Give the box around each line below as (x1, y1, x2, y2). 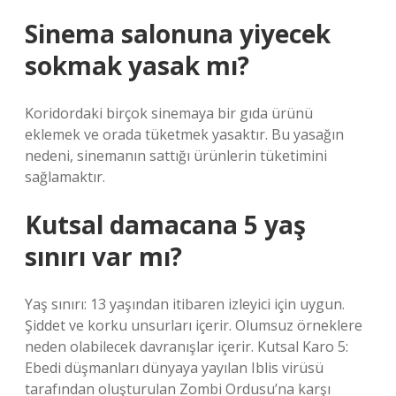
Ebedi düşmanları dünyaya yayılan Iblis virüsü (25, 358, 324, 377)
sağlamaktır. (25, 167, 105, 187)
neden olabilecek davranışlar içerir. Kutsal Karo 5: (25, 337, 348, 356)
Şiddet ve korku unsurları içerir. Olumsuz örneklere (25, 316, 362, 335)
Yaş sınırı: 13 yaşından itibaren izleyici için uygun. (25, 294, 345, 314)
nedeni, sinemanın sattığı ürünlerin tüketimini (25, 146, 327, 165)
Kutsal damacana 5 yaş (25, 208, 306, 241)
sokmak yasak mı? (25, 49, 249, 82)
